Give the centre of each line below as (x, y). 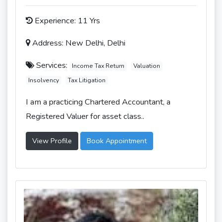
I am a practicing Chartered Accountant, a (98, 102)
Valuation (146, 66)
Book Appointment (117, 141)
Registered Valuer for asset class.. (85, 116)
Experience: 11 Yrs (66, 21)
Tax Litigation (86, 80)
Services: (52, 65)
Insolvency (43, 80)
